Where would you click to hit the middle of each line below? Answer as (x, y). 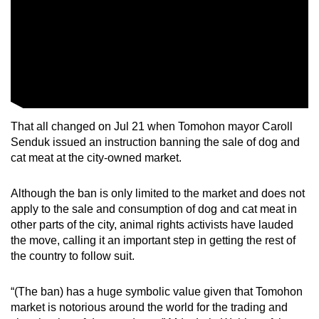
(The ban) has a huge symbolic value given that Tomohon (158, 291)
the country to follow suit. (73, 256)
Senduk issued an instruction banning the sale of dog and (155, 142)
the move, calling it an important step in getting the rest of (153, 240)
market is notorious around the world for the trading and (149, 307)
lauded (276, 224)
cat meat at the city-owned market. (96, 157)
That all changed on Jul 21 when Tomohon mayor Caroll (152, 126)
